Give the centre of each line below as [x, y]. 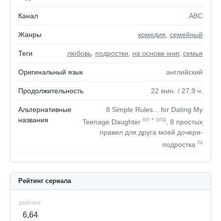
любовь [79, 53]
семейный [186, 35]
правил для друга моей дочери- [151, 132]
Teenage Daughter [112, 122]
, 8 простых [184, 122]
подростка [180, 144]
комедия [152, 35]
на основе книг [156, 53]
